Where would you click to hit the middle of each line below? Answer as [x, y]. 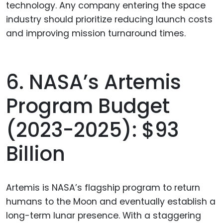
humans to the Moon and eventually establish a [111, 202]
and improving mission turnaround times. [96, 33]
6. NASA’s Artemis [94, 82]
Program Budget [88, 106]
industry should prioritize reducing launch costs [109, 19]
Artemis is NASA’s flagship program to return [103, 188]
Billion [36, 154]
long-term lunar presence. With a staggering [104, 216]
